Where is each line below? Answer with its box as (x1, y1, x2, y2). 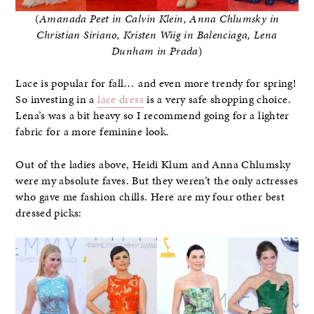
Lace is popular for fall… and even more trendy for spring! (15, 76, 296, 92)
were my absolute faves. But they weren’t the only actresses (15, 172, 299, 189)
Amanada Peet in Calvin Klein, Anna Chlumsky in (39, 11, 280, 27)
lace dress (97, 92, 144, 108)
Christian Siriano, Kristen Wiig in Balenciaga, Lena (36, 27, 278, 43)
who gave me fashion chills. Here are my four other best (15, 189, 285, 205)
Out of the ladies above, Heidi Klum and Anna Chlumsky (15, 156, 291, 172)
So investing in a (15, 92, 98, 108)
